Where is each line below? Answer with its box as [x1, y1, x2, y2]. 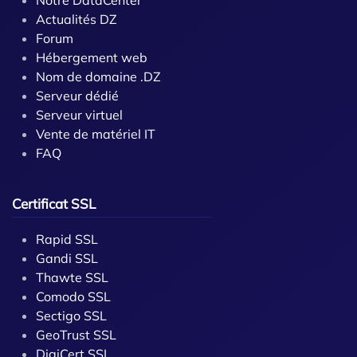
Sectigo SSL [36, 308, 107, 324]
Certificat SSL [12, 195, 96, 212]
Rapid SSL [36, 231, 98, 247]
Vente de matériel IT [36, 126, 155, 142]
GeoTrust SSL [36, 327, 116, 343]
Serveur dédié [36, 88, 119, 104]
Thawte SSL [36, 269, 108, 285]
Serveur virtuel [36, 107, 123, 123]
